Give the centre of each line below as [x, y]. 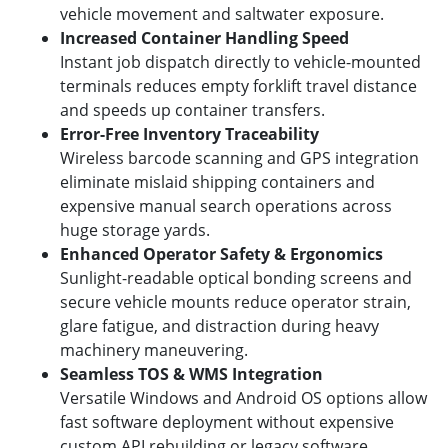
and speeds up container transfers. [192, 109]
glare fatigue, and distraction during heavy [219, 325]
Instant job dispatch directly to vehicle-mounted [240, 61]
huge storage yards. [135, 229]
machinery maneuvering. [154, 349]
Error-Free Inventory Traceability [189, 133]
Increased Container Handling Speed [204, 37]
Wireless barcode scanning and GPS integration [239, 157]
